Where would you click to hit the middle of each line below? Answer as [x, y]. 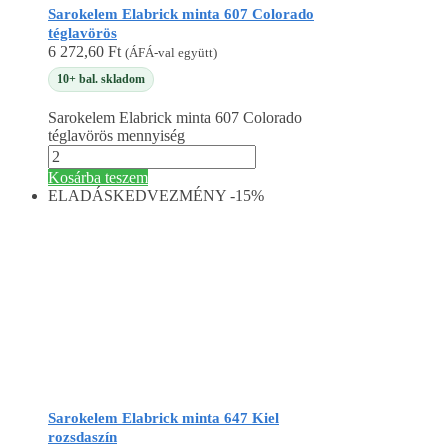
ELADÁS [80, 196]
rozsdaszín [82, 437]
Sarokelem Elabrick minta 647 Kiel [163, 418]
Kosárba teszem [98, 178]
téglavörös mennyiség [116, 136]
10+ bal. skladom [101, 78]
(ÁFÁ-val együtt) [171, 53]
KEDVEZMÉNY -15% [188, 196]
